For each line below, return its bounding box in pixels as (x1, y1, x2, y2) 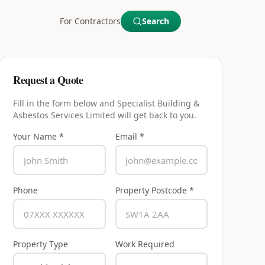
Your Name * (13, 131, 64, 142)
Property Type (13, 238, 69, 250)
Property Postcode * (115, 185, 194, 196)
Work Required (115, 238, 174, 250)
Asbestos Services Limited (13, 109, 116, 121)
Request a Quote (13, 72, 83, 88)
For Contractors (60, 15, 121, 27)
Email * (115, 131, 144, 142)
